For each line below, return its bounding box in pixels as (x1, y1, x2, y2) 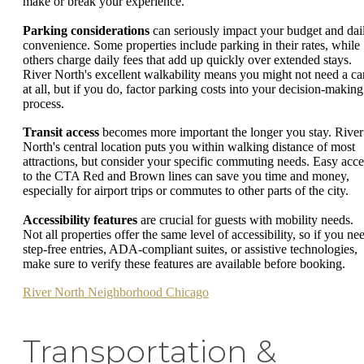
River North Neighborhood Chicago (23, 285, 209, 300)
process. (23, 96, 64, 110)
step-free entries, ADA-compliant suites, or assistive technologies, (23, 241, 357, 256)
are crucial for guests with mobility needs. (137, 212, 353, 227)
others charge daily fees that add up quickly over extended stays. (23, 52, 352, 67)
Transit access (23, 125, 99, 140)
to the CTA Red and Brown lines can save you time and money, (23, 169, 349, 184)
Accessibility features (23, 212, 137, 227)
